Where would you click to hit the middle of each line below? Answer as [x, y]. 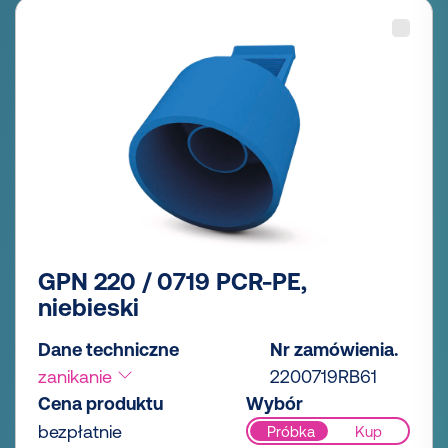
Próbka [290, 431]
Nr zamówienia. [334, 350]
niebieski [88, 308]
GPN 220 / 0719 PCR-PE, [172, 282]
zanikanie [77, 377]
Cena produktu [100, 404]
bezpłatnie [80, 432]
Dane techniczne [108, 350]
